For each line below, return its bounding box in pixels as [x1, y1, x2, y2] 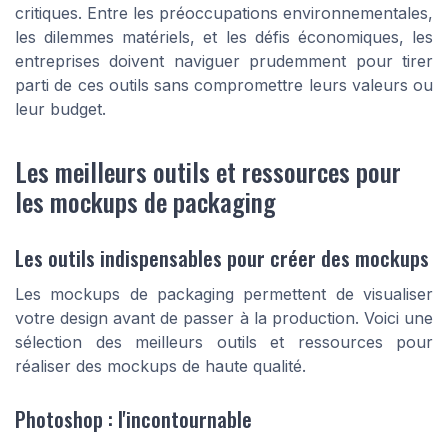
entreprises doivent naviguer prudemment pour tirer [15, 50, 433, 71]
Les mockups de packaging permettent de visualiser [15, 283, 433, 304]
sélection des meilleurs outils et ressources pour [15, 331, 433, 352]
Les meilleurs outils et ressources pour [15, 152, 401, 191]
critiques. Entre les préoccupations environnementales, [15, 2, 433, 23]
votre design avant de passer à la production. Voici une [15, 307, 433, 328]
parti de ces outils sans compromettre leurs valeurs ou [15, 74, 433, 95]
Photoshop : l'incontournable [15, 402, 252, 434]
